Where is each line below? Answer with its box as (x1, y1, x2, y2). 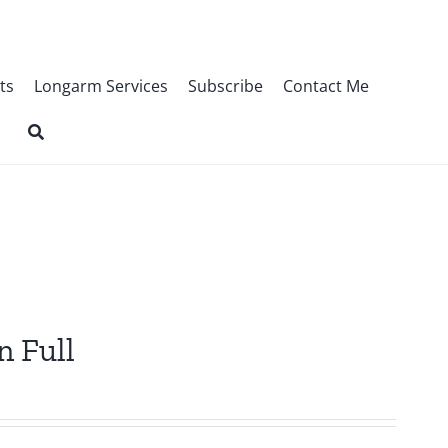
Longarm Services (33, 75, 168, 97)
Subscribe (187, 75, 263, 97)
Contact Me (282, 75, 369, 97)
